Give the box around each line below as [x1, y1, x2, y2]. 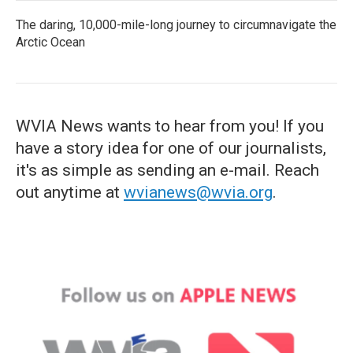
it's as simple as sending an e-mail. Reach [16, 161, 319, 180]
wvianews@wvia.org [124, 183, 273, 202]
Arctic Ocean [16, 35, 85, 50]
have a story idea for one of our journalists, [16, 139, 326, 158]
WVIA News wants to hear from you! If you [16, 117, 324, 136]
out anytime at [16, 183, 124, 202]
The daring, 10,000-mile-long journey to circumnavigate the [16, 17, 336, 32]
